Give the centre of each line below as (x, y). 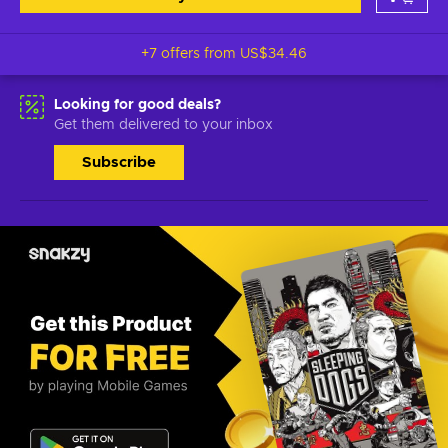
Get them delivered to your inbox (163, 125)
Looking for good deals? (137, 105)
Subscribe (119, 162)
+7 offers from (190, 54)
